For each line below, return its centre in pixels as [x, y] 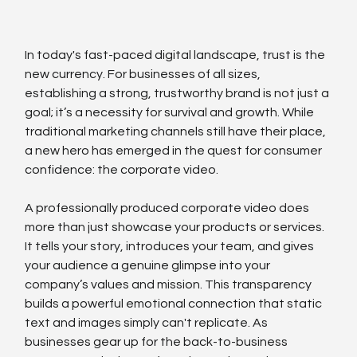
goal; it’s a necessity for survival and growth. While [171, 112]
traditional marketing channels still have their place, [177, 131]
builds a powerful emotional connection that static [175, 303]
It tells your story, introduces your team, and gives [171, 246]
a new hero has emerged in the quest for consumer [175, 150]
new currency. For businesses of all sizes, [144, 74]
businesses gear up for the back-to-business [158, 341]
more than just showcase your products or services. [176, 227]
